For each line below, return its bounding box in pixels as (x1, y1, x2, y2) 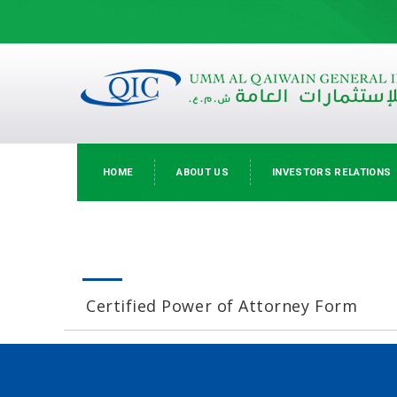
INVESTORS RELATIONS (272, 167, 392, 178)
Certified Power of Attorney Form (86, 295, 358, 316)
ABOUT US (176, 167, 230, 178)
